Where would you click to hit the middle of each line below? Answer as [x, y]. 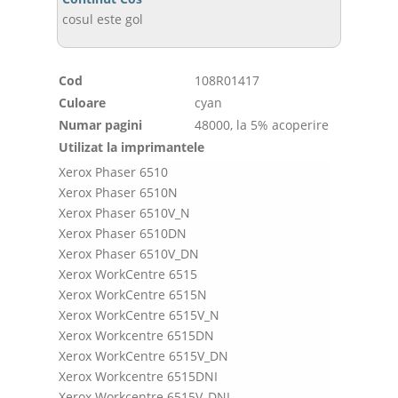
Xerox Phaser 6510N [118, 192]
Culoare [82, 103]
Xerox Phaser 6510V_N [124, 213]
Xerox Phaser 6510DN [123, 233]
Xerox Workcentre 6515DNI [138, 376]
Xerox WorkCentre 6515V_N [139, 315]
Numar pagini [100, 125]
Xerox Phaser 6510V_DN [129, 254]
